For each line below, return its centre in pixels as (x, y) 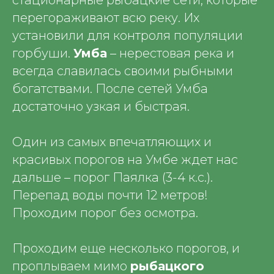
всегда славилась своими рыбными (123, 71)
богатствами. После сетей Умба (110, 89)
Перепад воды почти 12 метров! (110, 195)
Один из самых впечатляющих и (112, 142)
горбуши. (43, 53)
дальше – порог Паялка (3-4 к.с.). (113, 177)
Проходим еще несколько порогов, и (126, 248)
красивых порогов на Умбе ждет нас (125, 160)
